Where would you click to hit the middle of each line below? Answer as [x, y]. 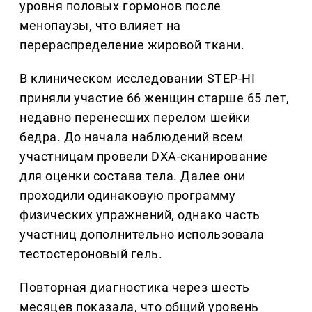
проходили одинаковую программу [128, 196]
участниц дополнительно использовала [142, 235]
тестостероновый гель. [91, 254]
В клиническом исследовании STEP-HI [138, 79]
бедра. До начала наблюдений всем [132, 137]
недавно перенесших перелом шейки [135, 118]
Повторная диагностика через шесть [135, 288]
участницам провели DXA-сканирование [144, 157]
